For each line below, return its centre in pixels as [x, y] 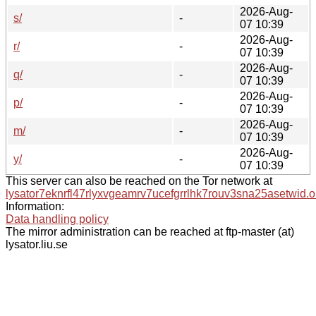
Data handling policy [57, 219]
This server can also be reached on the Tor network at [139, 181]
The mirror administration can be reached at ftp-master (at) [150, 231]
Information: [35, 206]
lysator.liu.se [37, 244]
